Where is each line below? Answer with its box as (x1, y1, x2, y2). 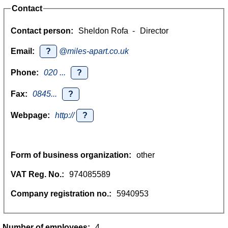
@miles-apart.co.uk (57, 46, 129, 55)
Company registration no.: (11, 189, 111, 198)
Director (140, 26, 168, 35)
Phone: (11, 68, 39, 77)
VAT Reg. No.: (11, 169, 64, 179)
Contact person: (11, 26, 73, 35)
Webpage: (11, 110, 50, 120)
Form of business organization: (11, 150, 131, 159)
